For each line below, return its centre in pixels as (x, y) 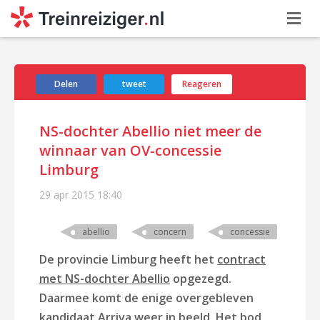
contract (241, 259)
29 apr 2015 (67, 195)
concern (170, 232)
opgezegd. (201, 279)
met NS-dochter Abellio (105, 279)
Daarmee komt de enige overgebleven (146, 298)
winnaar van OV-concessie (130, 150)
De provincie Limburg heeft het (128, 259)
